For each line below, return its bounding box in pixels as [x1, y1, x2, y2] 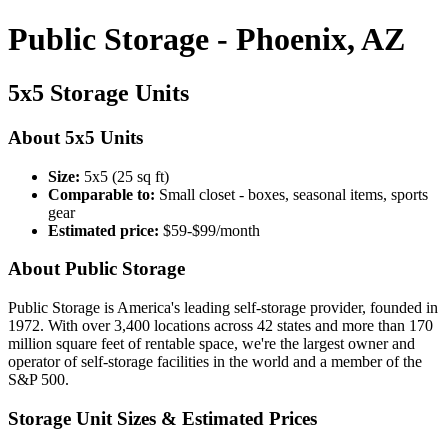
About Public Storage [8, 258, 185, 280]
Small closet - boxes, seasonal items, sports [155, 185, 428, 203]
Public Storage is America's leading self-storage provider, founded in [8, 298, 438, 316]
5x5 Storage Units [8, 79, 189, 106]
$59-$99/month [159, 221, 260, 239]
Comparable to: [48, 185, 155, 203]
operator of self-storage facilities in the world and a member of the [8, 352, 422, 370]
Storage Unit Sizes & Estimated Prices [8, 407, 317, 429]
